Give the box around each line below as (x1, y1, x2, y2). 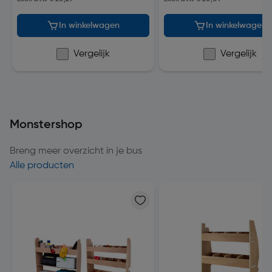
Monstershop (10, 119, 83, 131)
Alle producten (10, 161, 74, 171)
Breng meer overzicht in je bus (10, 146, 142, 156)
